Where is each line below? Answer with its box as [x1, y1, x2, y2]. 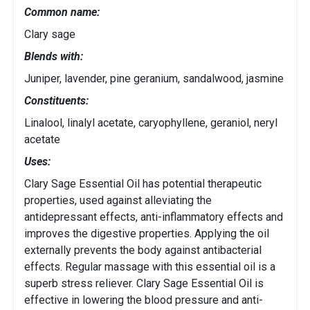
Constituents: [24, 94, 89, 108]
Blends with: [24, 50, 83, 64]
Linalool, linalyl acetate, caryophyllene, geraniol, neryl [24, 116, 277, 130]
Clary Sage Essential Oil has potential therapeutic [24, 177, 262, 191]
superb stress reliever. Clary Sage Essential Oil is [24, 277, 264, 291]
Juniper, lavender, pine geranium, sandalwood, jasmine [24, 72, 284, 86]
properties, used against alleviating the [24, 194, 212, 208]
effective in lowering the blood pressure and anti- [24, 293, 263, 307]
